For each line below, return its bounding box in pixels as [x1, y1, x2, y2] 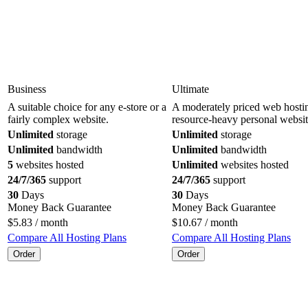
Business [8, 82, 46, 95]
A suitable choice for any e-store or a [8, 100, 166, 113]
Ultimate [172, 82, 209, 95]
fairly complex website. [8, 113, 109, 125]
